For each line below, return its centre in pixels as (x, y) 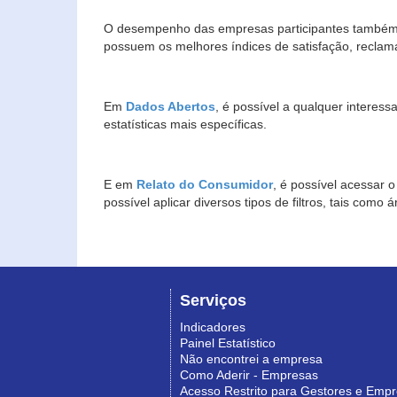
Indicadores (213, 327)
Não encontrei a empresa (251, 359)
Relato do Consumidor (205, 185)
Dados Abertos (171, 107)
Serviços (213, 301)
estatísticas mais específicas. (187, 125)
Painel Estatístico (228, 343)
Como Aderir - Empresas (249, 375)
